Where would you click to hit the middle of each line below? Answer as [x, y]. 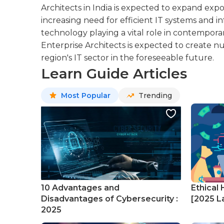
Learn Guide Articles [114, 73]
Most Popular [86, 95]
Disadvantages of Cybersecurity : [109, 199]
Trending [155, 95]
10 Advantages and [80, 188]
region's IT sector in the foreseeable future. [127, 58]
